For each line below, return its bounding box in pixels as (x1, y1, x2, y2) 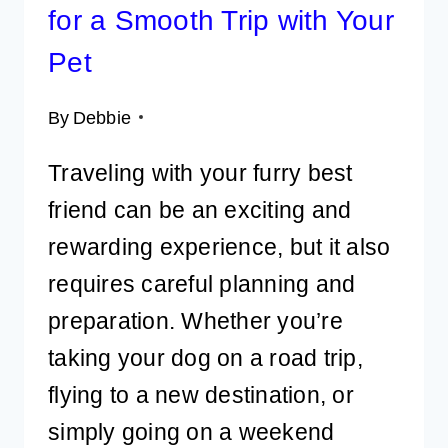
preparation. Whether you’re (48, 307, 343, 334)
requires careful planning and (48, 270, 356, 297)
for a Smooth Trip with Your (48, 5, 394, 37)
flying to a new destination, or (48, 381, 354, 408)
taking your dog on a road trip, (48, 344, 363, 371)
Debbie (72, 106, 132, 128)
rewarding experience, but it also (48, 233, 391, 260)
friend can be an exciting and (48, 196, 352, 223)
